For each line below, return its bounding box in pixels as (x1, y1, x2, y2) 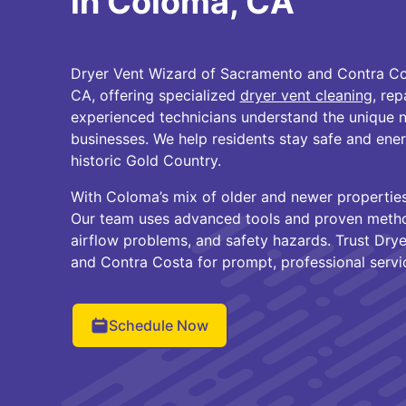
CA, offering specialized (70, 86, 240, 104)
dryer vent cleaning (239, 86, 372, 104)
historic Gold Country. (70, 151, 221, 169)
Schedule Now (108, 316, 208, 334)
